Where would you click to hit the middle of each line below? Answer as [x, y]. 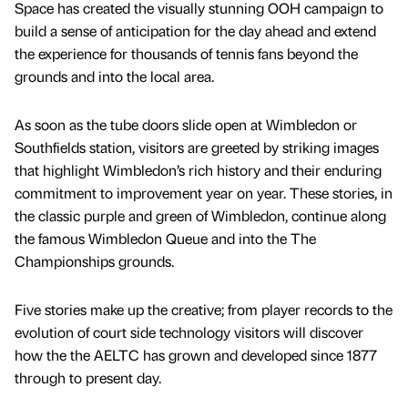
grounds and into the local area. [114, 76]
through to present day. [88, 377]
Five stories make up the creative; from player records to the [204, 309]
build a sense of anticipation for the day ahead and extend [195, 30]
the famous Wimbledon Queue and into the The [165, 238]
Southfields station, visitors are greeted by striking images [197, 147]
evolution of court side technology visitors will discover [189, 331]
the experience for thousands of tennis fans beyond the [186, 53]
